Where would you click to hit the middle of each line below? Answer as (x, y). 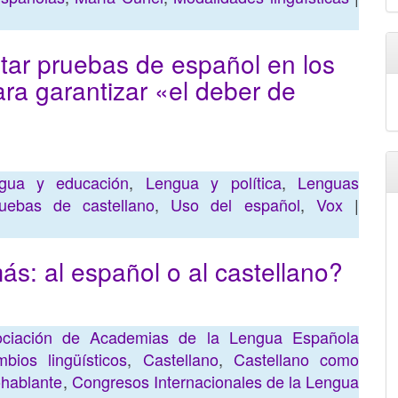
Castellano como (296, 359)
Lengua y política (213, 182)
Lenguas (329, 182)
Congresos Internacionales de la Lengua (215, 381)
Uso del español (235, 204)
